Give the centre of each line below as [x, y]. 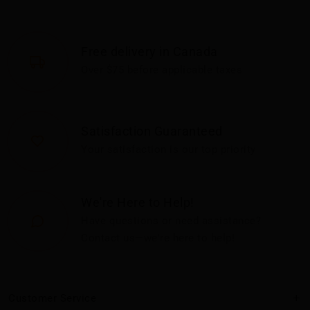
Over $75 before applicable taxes [162, 70]
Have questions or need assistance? [171, 220]
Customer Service [52, 298]
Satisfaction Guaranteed [152, 131]
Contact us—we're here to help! [158, 238]
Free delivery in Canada [149, 52]
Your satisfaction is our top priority [168, 150]
